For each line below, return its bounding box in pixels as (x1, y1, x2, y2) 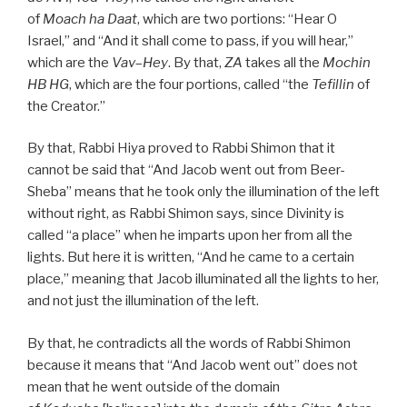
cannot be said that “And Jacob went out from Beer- (27, 162, 345, 179)
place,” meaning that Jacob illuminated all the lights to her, (27, 271, 379, 288)
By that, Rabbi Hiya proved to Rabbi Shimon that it (27, 140, 335, 157)
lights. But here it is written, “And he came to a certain (27, 249, 354, 266)
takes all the (243, 54, 323, 71)
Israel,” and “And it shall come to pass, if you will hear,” (27, 32, 353, 49)
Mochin (323, 54, 371, 71)
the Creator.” (27, 97, 105, 114)
